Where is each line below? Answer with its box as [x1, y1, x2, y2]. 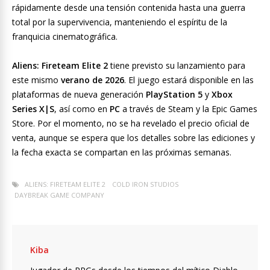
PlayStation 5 [146, 89, 202, 101]
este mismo [12, 74, 61, 86]
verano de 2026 [61, 74, 124, 86]
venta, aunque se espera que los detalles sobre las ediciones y [12, 132, 255, 144]
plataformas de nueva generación [12, 89, 146, 101]
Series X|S [12, 103, 54, 115]
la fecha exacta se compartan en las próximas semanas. [12, 146, 231, 159]
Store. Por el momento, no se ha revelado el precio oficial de [12, 118, 250, 130]
